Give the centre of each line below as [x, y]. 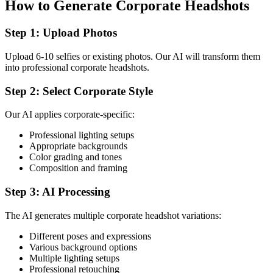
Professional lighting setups [82, 135]
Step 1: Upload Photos [61, 33]
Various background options [83, 247]
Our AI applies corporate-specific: [70, 115]
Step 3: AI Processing [58, 192]
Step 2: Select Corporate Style [79, 91]
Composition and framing [78, 168]
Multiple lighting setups [74, 258]
